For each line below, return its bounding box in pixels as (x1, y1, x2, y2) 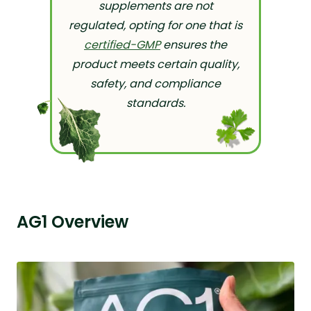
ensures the (160, 36, 227, 53)
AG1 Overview (17, 210, 128, 233)
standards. (126, 94, 185, 111)
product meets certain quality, (72, 56, 239, 72)
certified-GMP (84, 36, 160, 53)
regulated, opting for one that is (69, 17, 242, 33)
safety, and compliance (90, 75, 221, 92)
